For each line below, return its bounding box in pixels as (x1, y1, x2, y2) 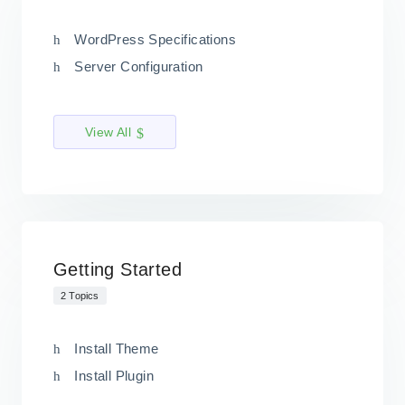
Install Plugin (74, 367, 155, 383)
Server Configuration (74, 59, 203, 75)
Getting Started (53, 259, 182, 280)
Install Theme (74, 340, 159, 356)
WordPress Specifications (74, 32, 237, 48)
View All (85, 125, 132, 140)
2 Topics (61, 289, 99, 301)
